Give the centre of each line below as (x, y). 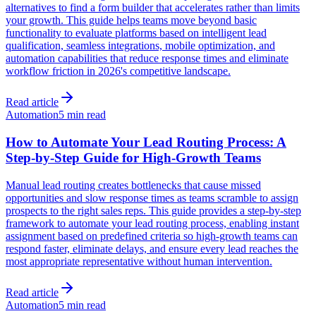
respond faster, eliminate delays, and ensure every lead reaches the (152, 248)
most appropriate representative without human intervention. (139, 261)
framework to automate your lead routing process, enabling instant (152, 223)
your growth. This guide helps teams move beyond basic (131, 20)
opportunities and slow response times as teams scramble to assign (152, 197)
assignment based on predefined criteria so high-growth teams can (152, 236)
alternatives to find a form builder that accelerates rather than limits (153, 8)
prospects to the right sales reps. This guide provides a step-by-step (153, 210)
